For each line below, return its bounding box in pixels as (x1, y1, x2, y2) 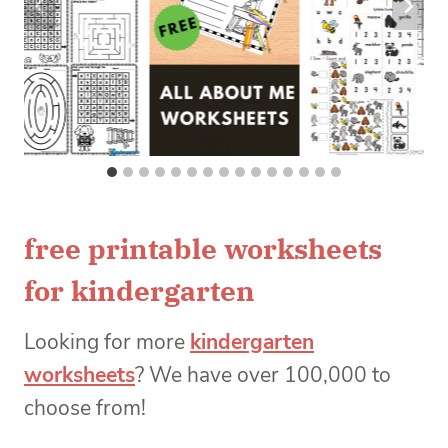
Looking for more (24, 328, 190, 357)
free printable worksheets (24, 230, 382, 268)
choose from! (24, 394, 146, 423)
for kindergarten (24, 272, 255, 310)
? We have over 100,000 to (135, 361, 391, 390)
